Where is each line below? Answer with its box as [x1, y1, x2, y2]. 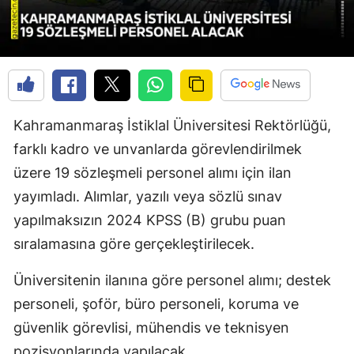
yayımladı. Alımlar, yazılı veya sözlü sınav [13, 187, 282, 205]
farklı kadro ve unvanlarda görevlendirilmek [13, 140, 302, 157]
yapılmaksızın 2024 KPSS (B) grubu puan [13, 211, 286, 228]
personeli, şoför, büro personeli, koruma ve [13, 295, 299, 312]
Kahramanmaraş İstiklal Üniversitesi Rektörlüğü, [13, 116, 331, 134]
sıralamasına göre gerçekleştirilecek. [13, 235, 254, 252]
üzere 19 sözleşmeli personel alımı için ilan [13, 164, 292, 181]
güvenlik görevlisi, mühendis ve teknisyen [13, 318, 289, 336]
